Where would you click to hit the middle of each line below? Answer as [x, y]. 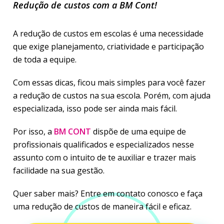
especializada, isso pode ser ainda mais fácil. [95, 108]
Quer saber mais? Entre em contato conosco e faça [108, 193]
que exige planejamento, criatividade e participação [108, 46]
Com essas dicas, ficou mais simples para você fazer [109, 82]
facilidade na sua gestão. [59, 170]
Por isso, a [33, 131]
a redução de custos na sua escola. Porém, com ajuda [112, 95]
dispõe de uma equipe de [138, 131]
